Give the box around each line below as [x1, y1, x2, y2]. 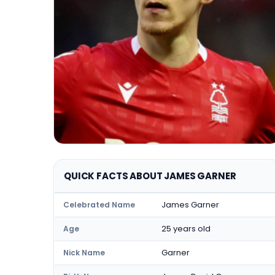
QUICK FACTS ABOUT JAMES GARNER [64, 169, 236, 182]
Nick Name [63, 247, 105, 258]
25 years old [161, 223, 211, 234]
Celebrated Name [63, 199, 135, 210]
